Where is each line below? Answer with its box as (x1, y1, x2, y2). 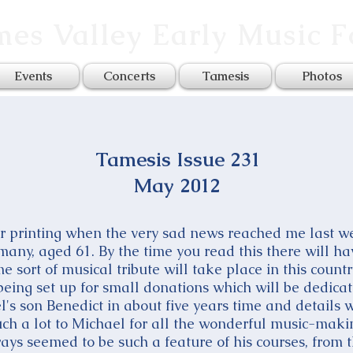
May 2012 (133, 173, 221, 198)
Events (13, 68, 52, 84)
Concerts (103, 68, 155, 84)
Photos (301, 68, 342, 84)
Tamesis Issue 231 (95, 147, 260, 172)
